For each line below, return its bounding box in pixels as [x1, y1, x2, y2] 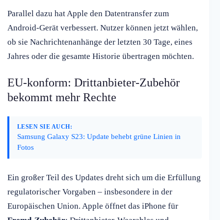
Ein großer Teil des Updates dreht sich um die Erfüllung [7, 173, 201, 183]
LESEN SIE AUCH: [17, 123, 73, 131]
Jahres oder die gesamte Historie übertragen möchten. [7, 52, 194, 61]
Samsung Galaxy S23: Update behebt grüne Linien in [17, 132, 181, 141]
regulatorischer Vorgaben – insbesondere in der [7, 187, 172, 197]
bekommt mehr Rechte [7, 91, 116, 104]
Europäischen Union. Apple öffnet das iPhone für [7, 201, 178, 211]
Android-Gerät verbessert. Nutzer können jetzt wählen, [7, 23, 198, 33]
